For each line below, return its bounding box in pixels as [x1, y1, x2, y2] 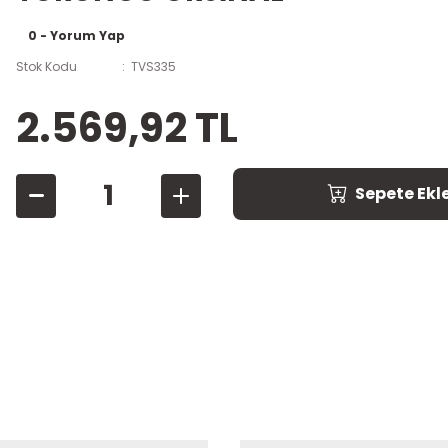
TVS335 [130, 57, 176, 75]
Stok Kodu [16, 57, 77, 75]
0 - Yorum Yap [28, 26, 125, 44]
